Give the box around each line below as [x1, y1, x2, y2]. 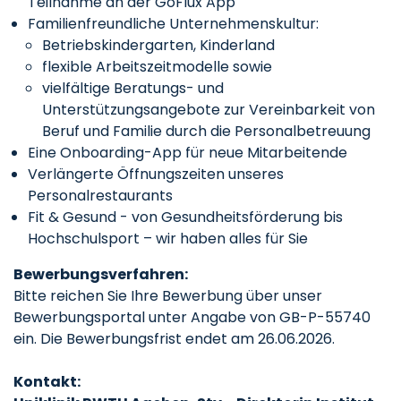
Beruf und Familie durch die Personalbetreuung [42, 121, 371, 141]
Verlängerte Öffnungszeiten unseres [28, 164, 284, 184]
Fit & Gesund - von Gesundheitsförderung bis [28, 207, 343, 227]
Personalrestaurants [28, 185, 173, 206]
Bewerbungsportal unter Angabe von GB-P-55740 [13, 307, 371, 328]
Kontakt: [13, 371, 81, 392]
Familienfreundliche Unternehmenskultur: [28, 13, 319, 34]
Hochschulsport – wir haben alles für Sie [28, 228, 308, 249]
